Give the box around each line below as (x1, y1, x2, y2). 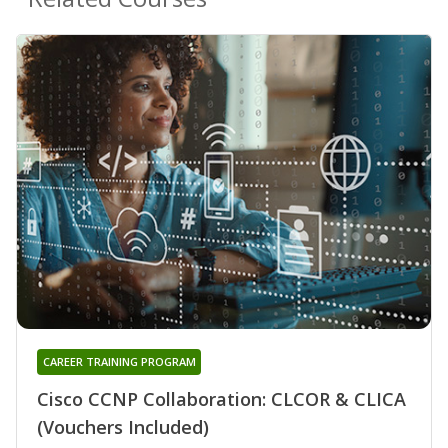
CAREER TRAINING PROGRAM (42, 353, 196, 369)
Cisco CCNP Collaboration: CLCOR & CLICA (37, 386, 406, 411)
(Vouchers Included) (37, 414, 209, 439)
